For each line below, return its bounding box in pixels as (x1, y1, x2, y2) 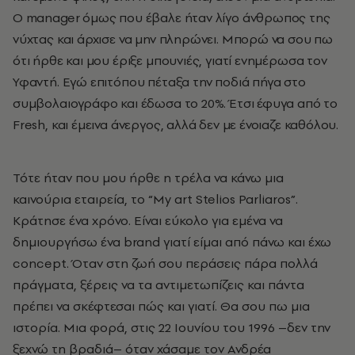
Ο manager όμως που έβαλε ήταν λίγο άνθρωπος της (13, 9, 330, 27)
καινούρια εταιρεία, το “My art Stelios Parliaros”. (13, 190, 298, 208)
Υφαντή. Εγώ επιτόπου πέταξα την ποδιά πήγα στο (13, 73, 306, 91)
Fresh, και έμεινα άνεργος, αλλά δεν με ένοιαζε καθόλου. (13, 116, 339, 134)
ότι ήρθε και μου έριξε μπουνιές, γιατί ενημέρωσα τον (13, 52, 327, 70)
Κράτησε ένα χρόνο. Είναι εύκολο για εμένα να (13, 212, 283, 230)
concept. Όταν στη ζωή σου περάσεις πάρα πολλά (13, 254, 318, 273)
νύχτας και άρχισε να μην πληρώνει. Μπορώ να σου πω (13, 30, 334, 48)
